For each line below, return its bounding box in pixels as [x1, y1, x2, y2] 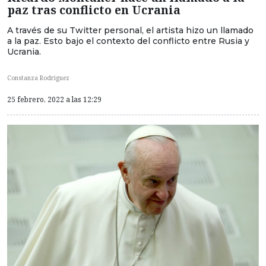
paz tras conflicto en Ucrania [7, 2, 180, 18]
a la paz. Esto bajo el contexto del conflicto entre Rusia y [7, 36, 249, 47]
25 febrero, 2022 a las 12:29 [7, 94, 102, 104]
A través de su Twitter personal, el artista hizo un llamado [7, 25, 254, 36]
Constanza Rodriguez [7, 73, 69, 82]
